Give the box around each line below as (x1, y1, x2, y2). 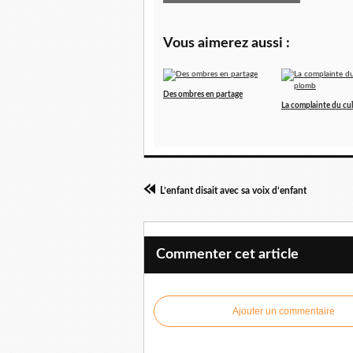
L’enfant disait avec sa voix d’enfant (160, 186, 307, 196)
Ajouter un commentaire (232, 306, 335, 318)
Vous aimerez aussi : (163, 36, 290, 51)
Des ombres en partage (163, 91, 243, 99)
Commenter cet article (156, 247, 299, 262)
